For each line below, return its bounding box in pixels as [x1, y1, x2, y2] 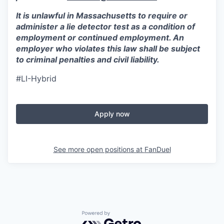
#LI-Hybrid [16, 73, 56, 83]
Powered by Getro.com [81, 210, 169, 221]
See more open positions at [53, 145, 144, 153]
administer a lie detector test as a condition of [16, 21, 195, 31]
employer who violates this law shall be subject [16, 43, 200, 53]
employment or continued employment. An [16, 32, 184, 42]
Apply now [94, 109, 130, 118]
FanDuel [144, 145, 171, 153]
